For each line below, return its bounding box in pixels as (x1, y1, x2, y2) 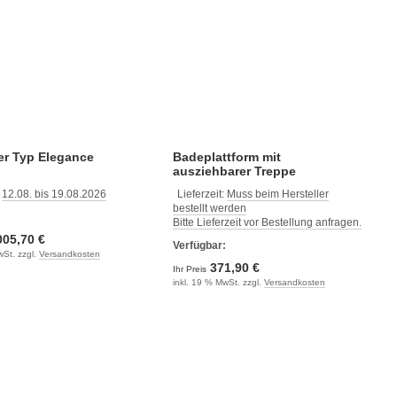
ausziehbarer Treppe (172, 163, 296, 178)
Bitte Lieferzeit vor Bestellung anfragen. (172, 215, 362, 229)
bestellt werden (172, 201, 246, 214)
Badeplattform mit (172, 149, 281, 164)
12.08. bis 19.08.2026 (2, 187, 106, 200)
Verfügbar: (172, 238, 226, 252)
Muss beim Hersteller (226, 187, 329, 200)
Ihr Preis (172, 263, 209, 274)
